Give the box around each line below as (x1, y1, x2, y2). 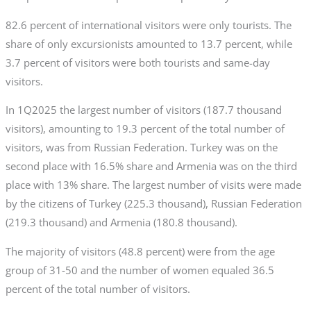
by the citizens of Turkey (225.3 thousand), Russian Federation (5, 196, 302, 211)
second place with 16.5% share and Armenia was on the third (5, 159, 297, 174)
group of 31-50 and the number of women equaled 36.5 (5, 262, 274, 277)
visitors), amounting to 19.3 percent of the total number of (5, 121, 285, 136)
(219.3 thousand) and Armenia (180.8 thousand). (5, 215, 237, 230)
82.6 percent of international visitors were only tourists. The (5, 17, 292, 32)
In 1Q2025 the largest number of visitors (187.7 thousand (5, 103, 282, 117)
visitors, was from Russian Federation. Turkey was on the (5, 140, 278, 155)
